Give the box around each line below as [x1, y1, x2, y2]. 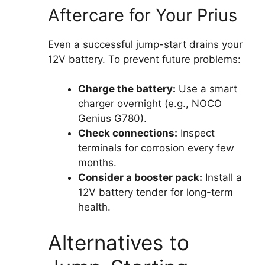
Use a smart [176, 83, 237, 95]
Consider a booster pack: [78, 172, 202, 184]
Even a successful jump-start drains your [48, 38, 243, 50]
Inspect [177, 127, 215, 140]
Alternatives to [48, 230, 189, 255]
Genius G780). [78, 112, 147, 125]
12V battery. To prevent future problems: [48, 53, 241, 65]
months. [78, 157, 117, 169]
